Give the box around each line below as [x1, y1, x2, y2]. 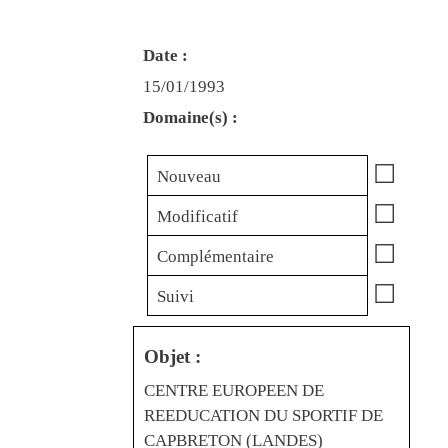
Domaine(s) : [143, 107, 238, 127]
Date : [143, 45, 188, 65]
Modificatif [157, 206, 238, 226]
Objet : [144, 345, 201, 367]
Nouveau [157, 166, 221, 186]
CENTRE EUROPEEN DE [144, 380, 324, 400]
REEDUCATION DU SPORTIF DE [144, 405, 383, 425]
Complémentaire [157, 246, 274, 266]
